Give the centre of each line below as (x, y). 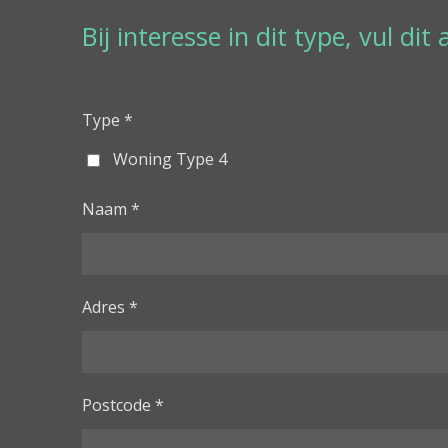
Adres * (110, 306)
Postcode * (123, 404)
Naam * (111, 208)
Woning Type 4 (169, 158)
